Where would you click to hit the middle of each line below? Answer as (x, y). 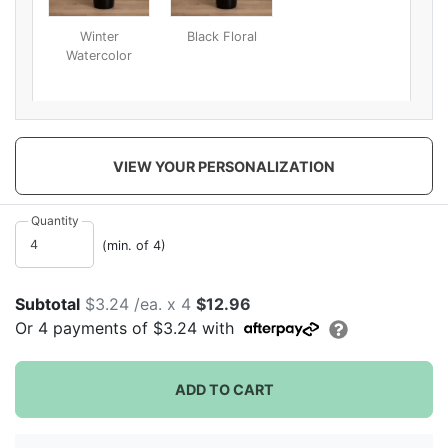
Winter (99, 36)
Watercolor (99, 55)
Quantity (55, 221)
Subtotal (47, 303)
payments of (100, 327)
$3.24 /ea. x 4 (140, 303)
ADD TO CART (224, 389)
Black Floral (221, 36)
